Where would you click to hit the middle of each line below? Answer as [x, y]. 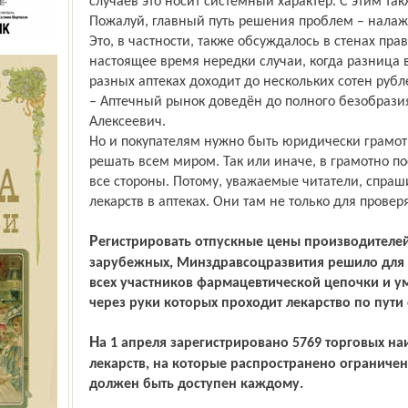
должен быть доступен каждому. [196, 384]
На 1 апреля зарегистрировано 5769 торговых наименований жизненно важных [94, 343]
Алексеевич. [127, 122]
